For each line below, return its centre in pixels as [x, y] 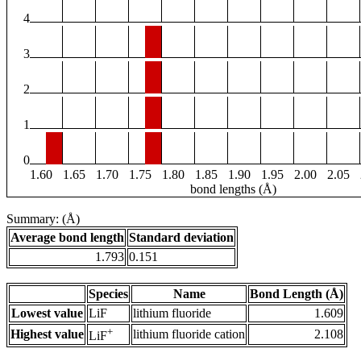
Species [108, 294]
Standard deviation [181, 238]
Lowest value [47, 313]
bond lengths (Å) [233, 189]
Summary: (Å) [43, 219]
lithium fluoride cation [189, 334]
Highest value [47, 334]
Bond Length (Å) [297, 294]
